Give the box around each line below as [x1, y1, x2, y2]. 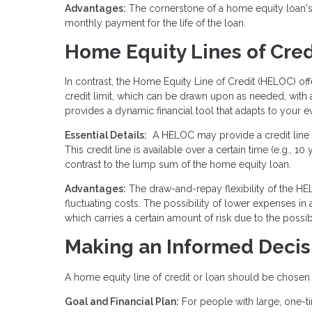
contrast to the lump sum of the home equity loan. [65, 159, 291, 171]
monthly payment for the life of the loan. [65, 17, 249, 29]
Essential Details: [65, 130, 147, 141]
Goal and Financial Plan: [65, 296, 179, 308]
